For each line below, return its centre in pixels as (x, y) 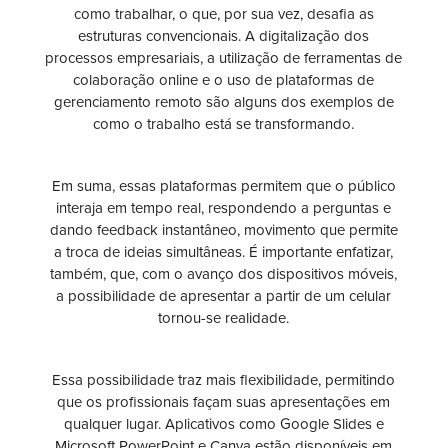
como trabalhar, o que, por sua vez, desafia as (223, 14)
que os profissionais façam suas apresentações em (224, 402)
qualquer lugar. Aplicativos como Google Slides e (223, 424)
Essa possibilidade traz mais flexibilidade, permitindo (224, 380)
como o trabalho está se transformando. (224, 124)
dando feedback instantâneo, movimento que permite (223, 230)
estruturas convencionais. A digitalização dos (224, 36)
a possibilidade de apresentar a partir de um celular (224, 296)
